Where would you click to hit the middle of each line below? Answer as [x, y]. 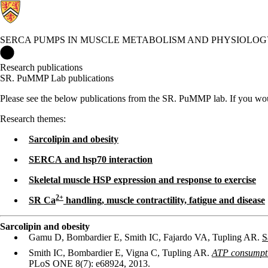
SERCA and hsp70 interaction [91, 159]
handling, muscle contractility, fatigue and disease [164, 200]
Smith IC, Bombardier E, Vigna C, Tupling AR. [120, 253]
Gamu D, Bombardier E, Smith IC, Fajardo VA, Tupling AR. [145, 237]
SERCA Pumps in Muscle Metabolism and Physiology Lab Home [139, 51]
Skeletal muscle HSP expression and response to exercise [142, 180]
